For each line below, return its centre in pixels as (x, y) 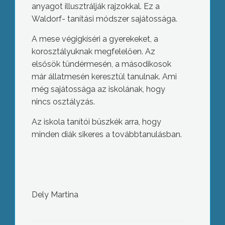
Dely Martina (55, 195)
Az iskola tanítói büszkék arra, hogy (96, 122)
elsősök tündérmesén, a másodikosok (101, 64)
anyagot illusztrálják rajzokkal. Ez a (95, 6)
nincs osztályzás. (63, 102)
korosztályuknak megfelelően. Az (93, 51)
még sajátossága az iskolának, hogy (98, 89)
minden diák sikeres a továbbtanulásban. (106, 134)
